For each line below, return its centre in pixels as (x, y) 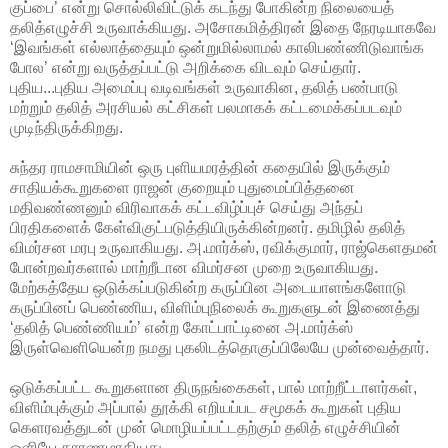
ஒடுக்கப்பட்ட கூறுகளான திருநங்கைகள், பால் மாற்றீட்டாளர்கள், (213, 387)
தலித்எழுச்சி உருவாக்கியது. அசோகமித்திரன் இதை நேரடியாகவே (223, 27)
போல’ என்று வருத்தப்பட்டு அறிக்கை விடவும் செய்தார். (185, 67)
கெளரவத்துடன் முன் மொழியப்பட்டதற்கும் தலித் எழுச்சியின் (205, 427)
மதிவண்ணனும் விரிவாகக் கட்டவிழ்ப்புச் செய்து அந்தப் (186, 207)
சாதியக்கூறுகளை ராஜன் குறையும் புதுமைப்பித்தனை (182, 187)
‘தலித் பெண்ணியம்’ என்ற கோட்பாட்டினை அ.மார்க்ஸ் (181, 327)
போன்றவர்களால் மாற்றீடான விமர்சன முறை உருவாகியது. (194, 267)
